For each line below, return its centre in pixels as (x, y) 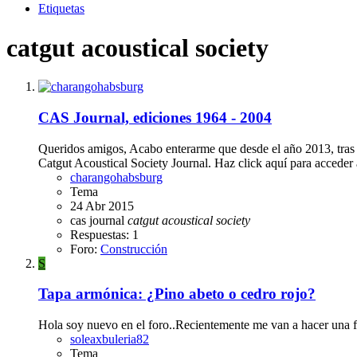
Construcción (134, 249)
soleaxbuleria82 (110, 339)
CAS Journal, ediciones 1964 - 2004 (155, 118)
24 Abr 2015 (102, 206)
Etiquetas (61, 9)
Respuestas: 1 (104, 234)
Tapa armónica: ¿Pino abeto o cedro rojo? (177, 294)
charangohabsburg (116, 177)
